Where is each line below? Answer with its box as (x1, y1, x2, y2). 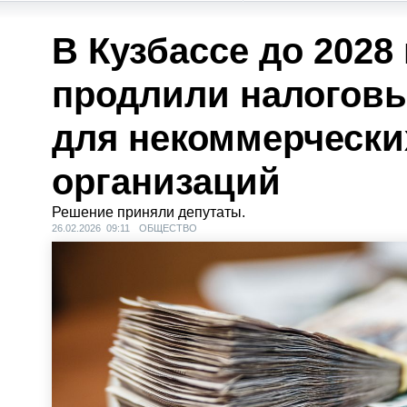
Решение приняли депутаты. (52, 204, 245, 220)
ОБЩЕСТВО (139, 223, 197, 233)
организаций (52, 162, 281, 202)
